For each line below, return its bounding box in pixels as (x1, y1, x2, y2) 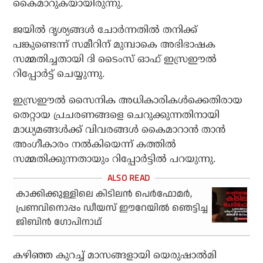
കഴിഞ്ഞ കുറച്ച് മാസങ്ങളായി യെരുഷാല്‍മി (13, 249, 217, 261)
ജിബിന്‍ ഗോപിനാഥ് (16, 215, 102, 230)
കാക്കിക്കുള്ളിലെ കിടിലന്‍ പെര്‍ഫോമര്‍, (16, 187, 193, 201)
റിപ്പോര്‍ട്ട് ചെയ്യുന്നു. (13, 68, 106, 80)
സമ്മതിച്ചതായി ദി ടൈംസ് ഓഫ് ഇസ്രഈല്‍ (13, 53, 217, 65)
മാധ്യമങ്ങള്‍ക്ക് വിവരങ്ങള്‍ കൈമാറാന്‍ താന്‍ (13, 124, 226, 136)
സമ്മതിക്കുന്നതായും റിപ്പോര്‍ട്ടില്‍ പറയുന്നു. (13, 153, 217, 165)
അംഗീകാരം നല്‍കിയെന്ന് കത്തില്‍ (13, 139, 177, 150)
